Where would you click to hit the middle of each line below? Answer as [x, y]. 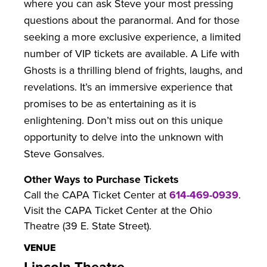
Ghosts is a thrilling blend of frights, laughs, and [133, 71]
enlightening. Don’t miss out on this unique [123, 121]
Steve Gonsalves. [64, 154]
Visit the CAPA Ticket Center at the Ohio [118, 211]
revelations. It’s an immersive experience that [128, 87]
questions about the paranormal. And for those [132, 21]
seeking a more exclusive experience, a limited [132, 37]
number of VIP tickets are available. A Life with [132, 54]
